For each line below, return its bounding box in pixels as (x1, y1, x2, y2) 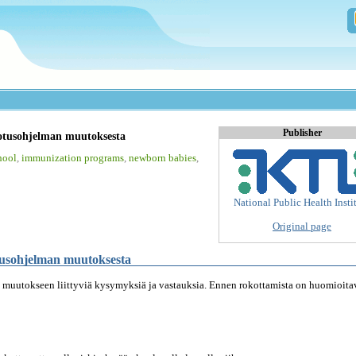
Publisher (282, 126, 322, 138)
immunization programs (21, 151, 124, 164)
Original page (273, 220, 331, 233)
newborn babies (129, 151, 196, 164)
